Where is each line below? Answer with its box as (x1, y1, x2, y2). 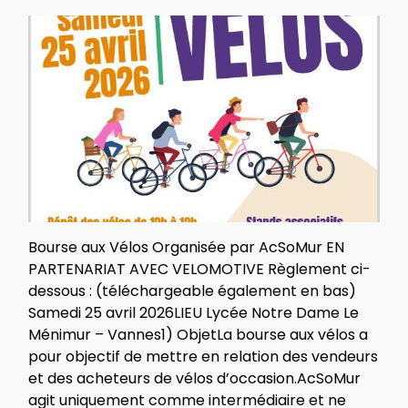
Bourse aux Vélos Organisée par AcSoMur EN (28, 236, 344, 258)
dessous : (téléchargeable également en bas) (28, 280, 356, 301)
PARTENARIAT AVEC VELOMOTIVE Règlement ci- (28, 258, 371, 280)
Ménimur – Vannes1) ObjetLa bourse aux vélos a (28, 323, 368, 345)
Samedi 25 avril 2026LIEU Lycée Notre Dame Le (28, 301, 359, 323)
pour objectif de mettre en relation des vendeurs (28, 345, 378, 367)
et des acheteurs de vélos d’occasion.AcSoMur (28, 367, 361, 389)
